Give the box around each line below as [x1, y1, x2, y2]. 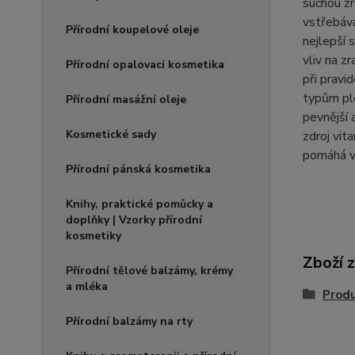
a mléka [66, 279, 108, 295]
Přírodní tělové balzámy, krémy [66, 263, 233, 279]
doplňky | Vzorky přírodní [66, 212, 202, 228]
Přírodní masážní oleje [66, 92, 186, 108]
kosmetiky [66, 228, 121, 244]
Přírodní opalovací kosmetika [66, 57, 224, 73]
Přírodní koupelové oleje [66, 22, 199, 38]
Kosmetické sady [66, 127, 156, 143]
